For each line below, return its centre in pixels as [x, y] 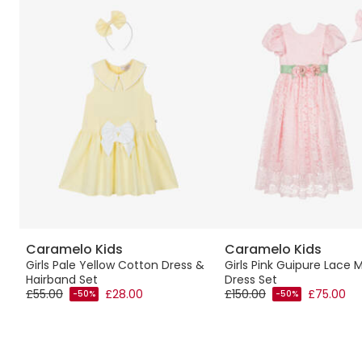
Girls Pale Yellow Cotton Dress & [115, 265]
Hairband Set [62, 279]
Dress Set [251, 279]
